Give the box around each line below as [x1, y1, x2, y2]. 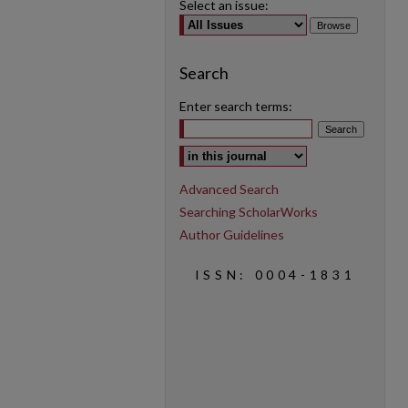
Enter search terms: [179, 98, 292, 114]
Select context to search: [179, 142, 324, 158]
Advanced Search [179, 181, 279, 197]
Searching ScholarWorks [179, 204, 318, 219]
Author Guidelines [179, 227, 284, 242]
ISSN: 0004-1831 [194, 267, 356, 282]
